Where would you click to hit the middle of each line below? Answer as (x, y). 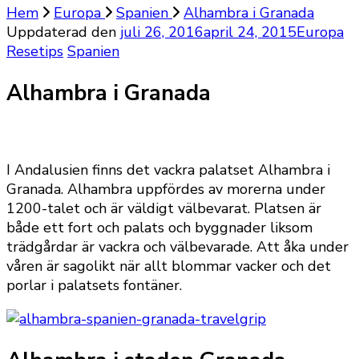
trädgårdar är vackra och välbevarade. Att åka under (177, 246)
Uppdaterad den (63, 32)
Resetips (35, 51)
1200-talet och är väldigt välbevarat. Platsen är (164, 208)
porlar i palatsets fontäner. (94, 285)
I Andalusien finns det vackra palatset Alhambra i (168, 169)
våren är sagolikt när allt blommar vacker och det (169, 266)
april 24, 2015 (250, 32)
